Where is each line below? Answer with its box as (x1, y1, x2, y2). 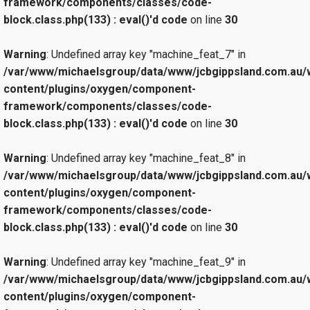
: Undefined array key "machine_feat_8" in (46, 151, 246, 165)
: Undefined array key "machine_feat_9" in (46, 255, 246, 268)
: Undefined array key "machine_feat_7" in (46, 47, 246, 61)
